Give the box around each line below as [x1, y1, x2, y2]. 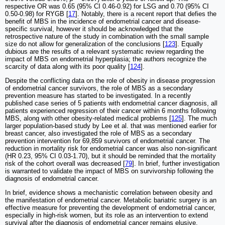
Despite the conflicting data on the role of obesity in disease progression [5, 77, 215, 85]
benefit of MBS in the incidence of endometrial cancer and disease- [5, 18, 200, 26]
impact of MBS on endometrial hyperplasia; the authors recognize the [5, 55, 206, 63]
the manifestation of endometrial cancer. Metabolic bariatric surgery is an [5, 196, 216, 204]
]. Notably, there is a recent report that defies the [75, 10, 216, 18]
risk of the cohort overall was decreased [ [5, 160, 125, 168]
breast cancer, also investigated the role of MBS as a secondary [5, 130, 192, 138]
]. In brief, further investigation [132, 160, 219, 168]
